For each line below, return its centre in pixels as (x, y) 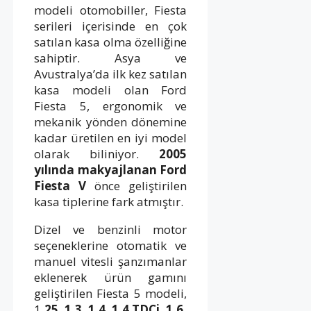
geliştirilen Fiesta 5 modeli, (111, 293)
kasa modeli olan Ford (111, 90)
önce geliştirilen (137, 185)
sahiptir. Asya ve (111, 58)
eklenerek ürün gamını (111, 277)
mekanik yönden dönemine (111, 121)
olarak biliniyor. (97, 153)
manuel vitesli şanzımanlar (111, 261)
